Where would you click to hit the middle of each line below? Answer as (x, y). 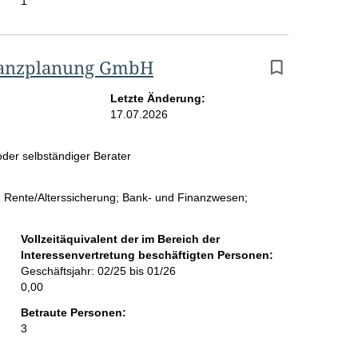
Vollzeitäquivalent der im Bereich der (120, 239)
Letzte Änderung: (157, 99)
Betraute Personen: (73, 313)
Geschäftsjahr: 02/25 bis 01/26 (98, 271)
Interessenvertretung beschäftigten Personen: (147, 255)
